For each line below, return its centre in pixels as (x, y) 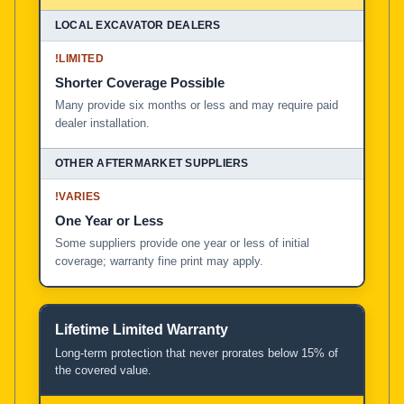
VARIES (80, 196)
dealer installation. (102, 123)
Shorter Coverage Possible (140, 82)
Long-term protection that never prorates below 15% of (197, 353)
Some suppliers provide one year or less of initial (182, 243)
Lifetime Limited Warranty (142, 329)
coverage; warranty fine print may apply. (159, 261)
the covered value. (103, 370)
